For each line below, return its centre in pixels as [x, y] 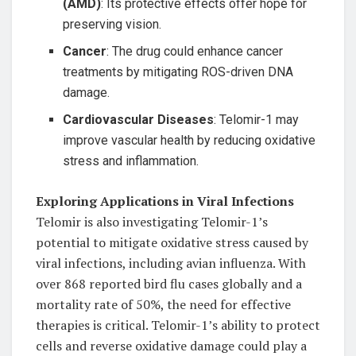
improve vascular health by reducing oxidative [190, 140]
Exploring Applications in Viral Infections [165, 201]
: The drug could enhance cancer [195, 51]
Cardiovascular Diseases [139, 119]
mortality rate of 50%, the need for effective [163, 304]
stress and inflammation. [131, 161]
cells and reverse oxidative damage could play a [171, 345]
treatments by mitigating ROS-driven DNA [178, 72]
